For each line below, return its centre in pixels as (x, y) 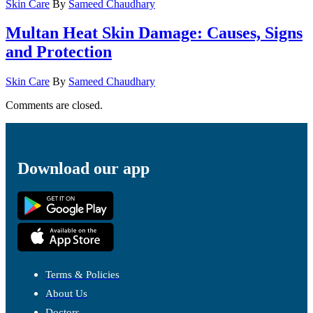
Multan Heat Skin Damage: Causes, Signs (154, 33)
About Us (67, 294)
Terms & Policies (83, 275)
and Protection (59, 52)
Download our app (84, 168)
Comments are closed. (54, 105)
